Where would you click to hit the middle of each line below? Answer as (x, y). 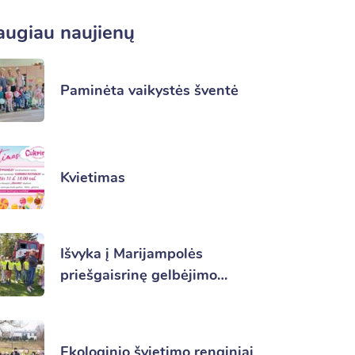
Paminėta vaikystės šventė (149, 90)
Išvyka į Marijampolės (132, 254)
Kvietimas (93, 177)
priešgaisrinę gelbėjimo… (144, 275)
